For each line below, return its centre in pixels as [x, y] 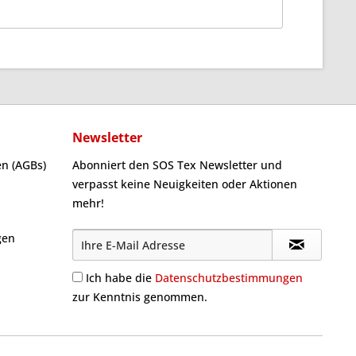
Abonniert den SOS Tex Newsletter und [177, 165]
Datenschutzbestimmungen [229, 278]
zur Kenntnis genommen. [140, 297]
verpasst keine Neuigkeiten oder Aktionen [185, 184]
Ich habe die [120, 278]
